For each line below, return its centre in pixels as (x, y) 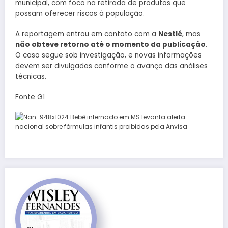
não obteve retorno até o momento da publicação (110, 44)
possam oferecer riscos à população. (80, 13)
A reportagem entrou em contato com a (87, 34)
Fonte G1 (30, 97)
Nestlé (170, 34)
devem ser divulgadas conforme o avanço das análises (111, 66)
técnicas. (31, 76)
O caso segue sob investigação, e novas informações (108, 55)
